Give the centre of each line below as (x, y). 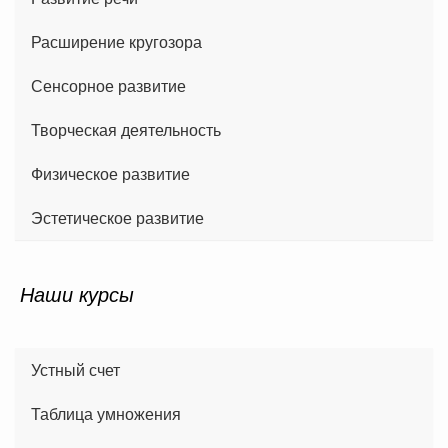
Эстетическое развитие (117, 217)
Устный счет (75, 369)
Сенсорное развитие (108, 85)
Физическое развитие (110, 173)
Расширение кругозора (116, 41)
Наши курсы (77, 293)
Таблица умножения (106, 413)
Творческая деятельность (126, 129)
